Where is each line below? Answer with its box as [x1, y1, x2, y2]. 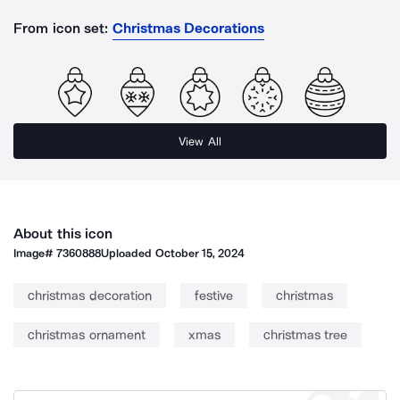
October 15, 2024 [154, 246, 246, 260]
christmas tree [262, 327, 347, 343]
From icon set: [13, 20, 109, 37]
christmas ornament [28, 327, 146, 343]
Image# [13, 246, 57, 260]
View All [179, 134, 221, 148]
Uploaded [101, 246, 155, 260]
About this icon [13, 225, 113, 242]
